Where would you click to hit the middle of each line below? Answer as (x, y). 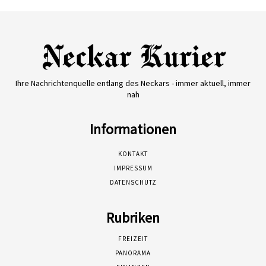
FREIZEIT (133, 239)
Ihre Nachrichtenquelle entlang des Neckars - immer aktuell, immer (133, 83)
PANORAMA (133, 253)
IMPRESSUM (133, 168)
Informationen (133, 129)
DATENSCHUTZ (133, 183)
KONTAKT (133, 154)
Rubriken (133, 218)
